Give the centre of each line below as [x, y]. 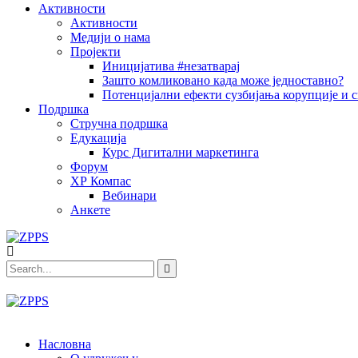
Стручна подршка [119, 123]
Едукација [98, 138]
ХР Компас [101, 181]
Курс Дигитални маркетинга [181, 152]
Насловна [65, 344]
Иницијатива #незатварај [171, 66]
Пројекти [95, 52]
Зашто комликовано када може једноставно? [223, 80]
